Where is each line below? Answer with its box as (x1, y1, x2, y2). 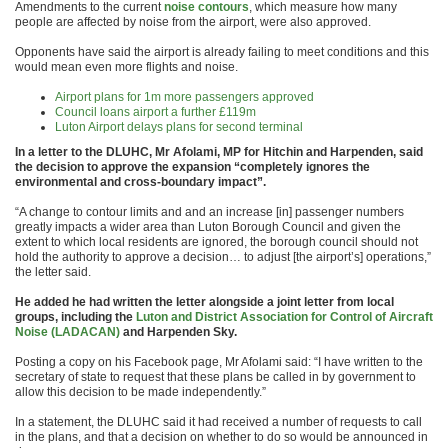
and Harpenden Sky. (120, 325, 237, 339)
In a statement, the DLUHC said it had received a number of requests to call (15, 415, 422, 429)
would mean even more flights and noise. (15, 60, 238, 74)
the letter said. (15, 265, 91, 279)
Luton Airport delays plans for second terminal (55, 120, 303, 134)
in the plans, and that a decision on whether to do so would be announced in (15, 430, 428, 444)
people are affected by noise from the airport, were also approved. (15, 15, 371, 29)
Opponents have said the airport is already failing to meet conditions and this (15, 45, 429, 59)
